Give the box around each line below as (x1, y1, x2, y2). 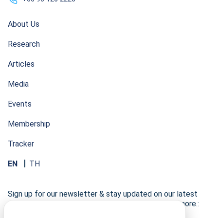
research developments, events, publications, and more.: (8, 199, 199, 208)
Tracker (8, 139, 34, 148)
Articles (8, 59, 35, 69)
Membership (8, 119, 50, 128)
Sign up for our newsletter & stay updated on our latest (8, 189, 198, 199)
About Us (8, 19, 39, 29)
